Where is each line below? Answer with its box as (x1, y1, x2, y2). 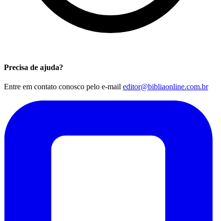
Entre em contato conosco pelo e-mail (4, 82, 123, 91)
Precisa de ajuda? (4, 63, 63, 72)
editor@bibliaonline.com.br (123, 82, 208, 91)
